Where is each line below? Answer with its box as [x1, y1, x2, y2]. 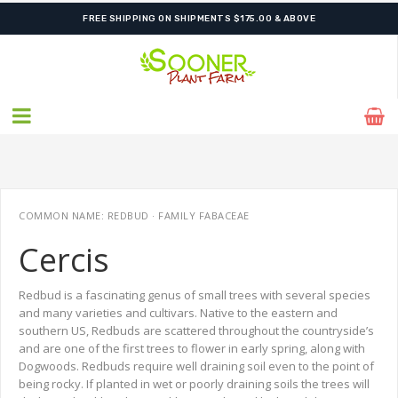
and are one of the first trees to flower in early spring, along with [19, 340, 365, 356]
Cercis [19, 238, 109, 282]
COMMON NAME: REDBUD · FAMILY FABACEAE [19, 209, 250, 222]
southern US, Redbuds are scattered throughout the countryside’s [19, 322, 374, 338]
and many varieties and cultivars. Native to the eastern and [19, 305, 338, 321]
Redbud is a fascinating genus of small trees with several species [19, 287, 370, 303]
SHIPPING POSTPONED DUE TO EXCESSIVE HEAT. [82, 13, 316, 24]
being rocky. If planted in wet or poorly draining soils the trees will [19, 376, 370, 392]
